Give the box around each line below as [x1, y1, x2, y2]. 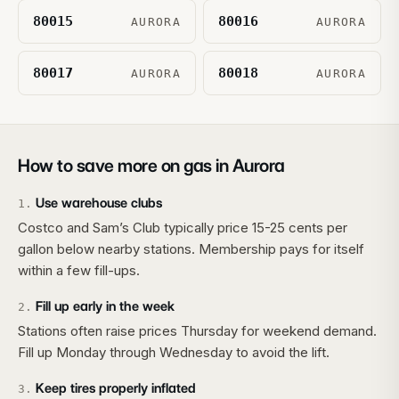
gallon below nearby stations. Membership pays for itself [18, 240, 364, 257]
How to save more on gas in [18, 155, 232, 176]
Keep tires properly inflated [36, 380, 196, 396]
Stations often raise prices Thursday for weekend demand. [18, 322, 377, 339]
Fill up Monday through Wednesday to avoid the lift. [18, 344, 330, 361]
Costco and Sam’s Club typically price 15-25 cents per [18, 219, 347, 236]
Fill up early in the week [36, 298, 175, 314]
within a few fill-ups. [18, 262, 140, 279]
